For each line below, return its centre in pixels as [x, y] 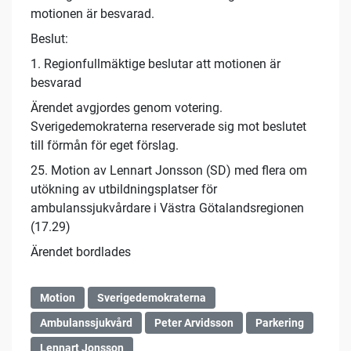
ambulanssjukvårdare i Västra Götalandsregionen [167, 208]
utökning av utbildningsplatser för [124, 190]
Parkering [280, 323]
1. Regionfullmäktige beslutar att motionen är [156, 64]
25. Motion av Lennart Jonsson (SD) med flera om [169, 171]
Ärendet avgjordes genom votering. [127, 108]
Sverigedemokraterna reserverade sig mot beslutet [168, 127]
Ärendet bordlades [81, 252]
